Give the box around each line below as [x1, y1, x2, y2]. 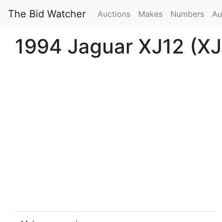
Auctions [98, 9, 130, 19]
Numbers [170, 9, 204, 19]
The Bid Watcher [8, 8, 86, 20]
